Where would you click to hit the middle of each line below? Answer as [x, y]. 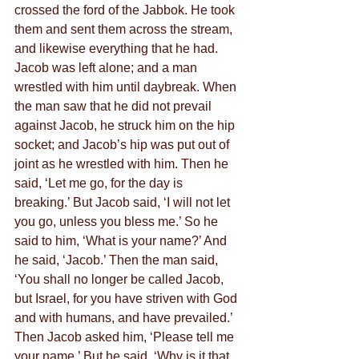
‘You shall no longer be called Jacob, [121, 279]
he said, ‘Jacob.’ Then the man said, [118, 260]
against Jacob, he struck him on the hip [126, 125]
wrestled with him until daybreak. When [127, 87]
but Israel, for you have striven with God [127, 298]
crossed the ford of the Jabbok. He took [126, 10]
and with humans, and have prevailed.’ [125, 318]
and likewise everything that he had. [118, 48]
